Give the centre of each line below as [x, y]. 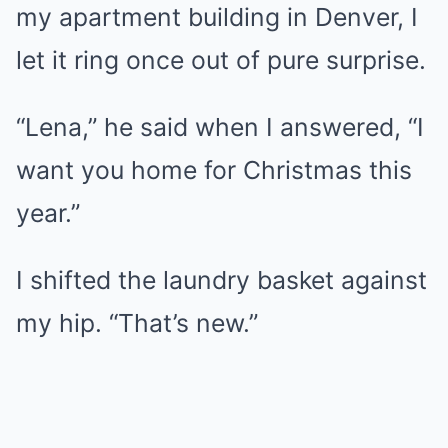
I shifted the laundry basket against [221, 280]
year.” [48, 213]
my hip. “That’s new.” [137, 323]
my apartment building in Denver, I [217, 17]
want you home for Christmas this [214, 170]
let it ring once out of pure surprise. [221, 60]
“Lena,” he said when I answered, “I [220, 127]
